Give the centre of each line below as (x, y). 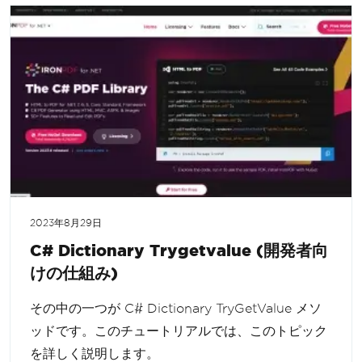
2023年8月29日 (66, 223)
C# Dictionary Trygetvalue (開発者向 (179, 250)
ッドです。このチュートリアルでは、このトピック (179, 331)
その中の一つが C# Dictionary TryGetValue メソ (176, 309)
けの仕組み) (74, 273)
